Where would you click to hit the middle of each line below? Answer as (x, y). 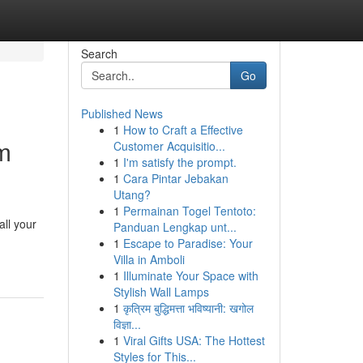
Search (99, 53)
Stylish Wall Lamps (161, 292)
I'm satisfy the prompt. (179, 162)
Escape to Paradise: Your (188, 243)
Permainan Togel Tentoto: (189, 211)
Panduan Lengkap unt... (175, 227)
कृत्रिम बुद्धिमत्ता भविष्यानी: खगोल (188, 308)
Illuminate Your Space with (190, 275)
